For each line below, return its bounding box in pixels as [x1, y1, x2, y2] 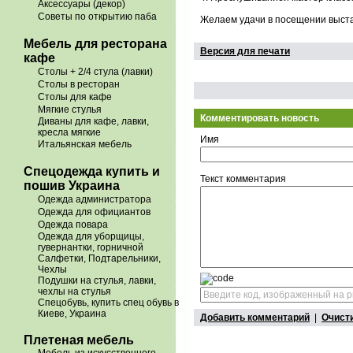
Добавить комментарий [200, 312, 310, 323]
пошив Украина [24, 179, 120, 192]
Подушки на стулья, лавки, [38, 275, 156, 286]
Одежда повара [38, 219, 108, 230]
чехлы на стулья [38, 286, 111, 297]
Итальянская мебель [38, 139, 132, 150]
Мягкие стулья [38, 104, 102, 115]
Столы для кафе [38, 91, 112, 102]
